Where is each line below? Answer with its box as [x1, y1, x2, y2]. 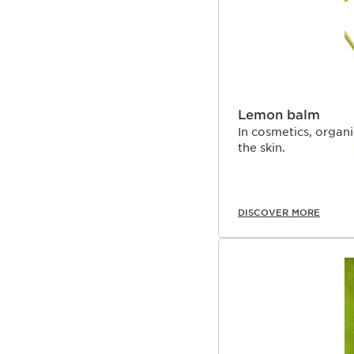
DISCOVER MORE [238, 206, 320, 218]
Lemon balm [238, 107, 320, 122]
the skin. [238, 141, 285, 154]
